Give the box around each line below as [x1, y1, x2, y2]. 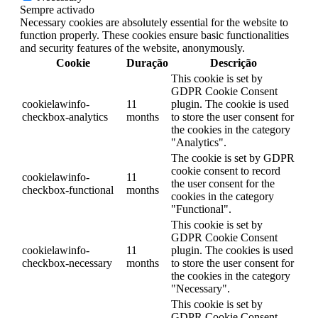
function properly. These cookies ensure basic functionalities [20, 29, 289, 42]
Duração [126, 57, 168, 70]
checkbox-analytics [22, 111, 108, 124]
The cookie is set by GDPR [171, 152, 295, 165]
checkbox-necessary [22, 257, 112, 270]
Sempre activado [20, 4, 94, 16]
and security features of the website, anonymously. [20, 42, 245, 55]
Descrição [210, 57, 257, 70]
